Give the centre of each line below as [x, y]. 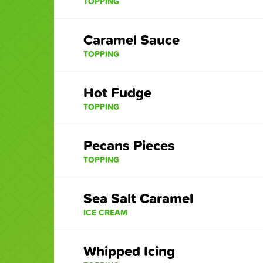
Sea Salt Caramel [138, 198]
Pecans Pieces [129, 145]
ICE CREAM [105, 213]
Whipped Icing [129, 251]
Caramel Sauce [131, 40]
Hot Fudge [117, 92]
